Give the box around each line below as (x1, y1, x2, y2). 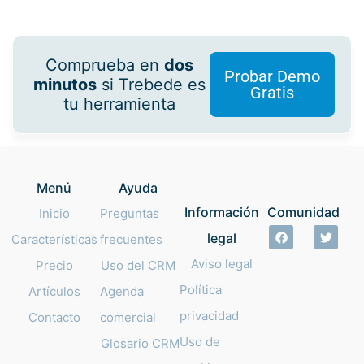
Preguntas (100, 206, 160, 222)
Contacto (28, 310, 80, 326)
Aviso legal (191, 256, 253, 272)
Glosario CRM (100, 336, 180, 352)
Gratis (250, 83, 295, 103)
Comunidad (267, 204, 340, 221)
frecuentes (100, 232, 163, 248)
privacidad (180, 308, 240, 324)
